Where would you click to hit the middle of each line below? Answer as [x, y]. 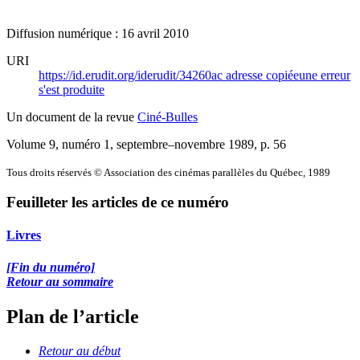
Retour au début [80, 350]
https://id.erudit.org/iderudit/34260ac [132, 75]
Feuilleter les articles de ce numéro [118, 202]
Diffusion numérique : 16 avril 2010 [98, 33]
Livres [24, 235]
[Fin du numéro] [51, 267]
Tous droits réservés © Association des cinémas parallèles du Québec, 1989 [168, 172]
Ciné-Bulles [168, 117]
